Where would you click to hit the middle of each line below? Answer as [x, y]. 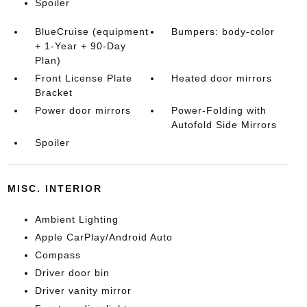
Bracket [53, 92]
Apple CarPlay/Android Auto [103, 237]
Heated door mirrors [222, 78]
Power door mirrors [83, 110]
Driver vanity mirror [83, 290]
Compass [58, 255]
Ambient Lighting [76, 219]
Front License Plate [83, 78]
